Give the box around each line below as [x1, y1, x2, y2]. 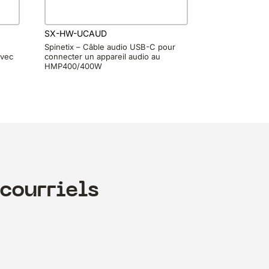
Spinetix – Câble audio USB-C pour [44, 42, 176, 52]
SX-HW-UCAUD [44, 28, 107, 38]
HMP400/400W [44, 61, 103, 71]
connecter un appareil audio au [44, 52, 161, 62]
